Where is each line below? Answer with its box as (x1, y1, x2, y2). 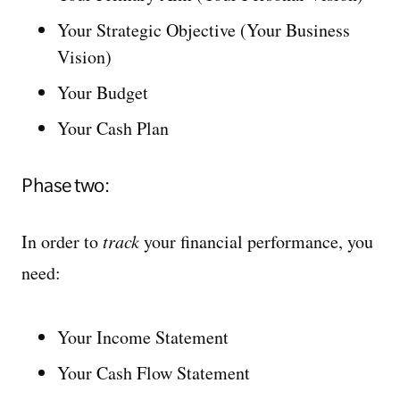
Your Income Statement (57, 325, 229, 349)
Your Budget (57, 80, 148, 104)
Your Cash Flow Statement (57, 361, 250, 385)
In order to (21, 229, 103, 254)
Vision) (57, 45, 112, 69)
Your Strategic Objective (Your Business (57, 18, 350, 42)
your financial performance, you (139, 229, 373, 254)
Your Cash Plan (57, 116, 169, 140)
